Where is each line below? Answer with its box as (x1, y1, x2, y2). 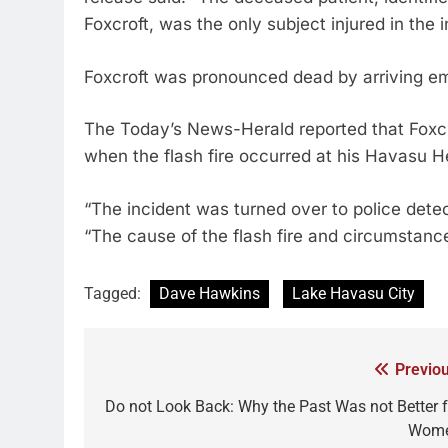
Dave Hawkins (159, 284, 260, 303)
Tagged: (84, 284, 145, 303)
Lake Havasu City (292, 284, 415, 303)
